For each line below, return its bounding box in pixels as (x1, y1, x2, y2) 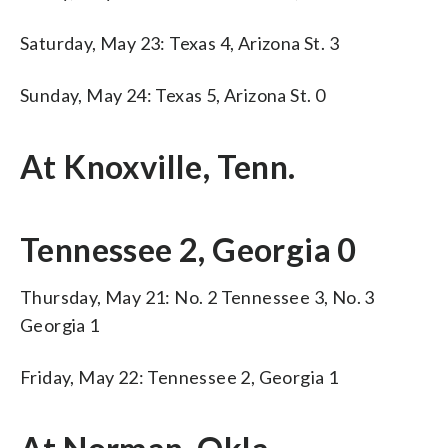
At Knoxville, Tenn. (20, 146, 296, 186)
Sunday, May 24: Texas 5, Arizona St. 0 (20, 83, 326, 106)
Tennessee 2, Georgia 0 (20, 229, 357, 269)
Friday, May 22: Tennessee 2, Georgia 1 (20, 365, 339, 388)
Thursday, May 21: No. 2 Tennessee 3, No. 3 (20, 285, 375, 308)
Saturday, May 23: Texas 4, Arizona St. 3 (20, 31, 339, 54)
